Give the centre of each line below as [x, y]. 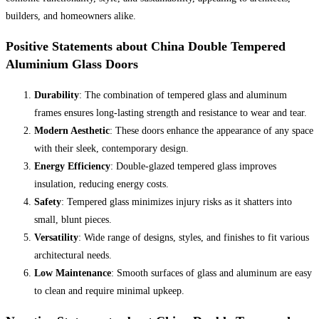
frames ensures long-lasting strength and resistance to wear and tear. [171, 113]
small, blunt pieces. [73, 219]
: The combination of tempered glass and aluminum [183, 95]
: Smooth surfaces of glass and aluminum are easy [211, 273]
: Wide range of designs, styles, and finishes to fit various [194, 237]
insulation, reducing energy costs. [101, 184]
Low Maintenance [73, 273]
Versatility [56, 237]
